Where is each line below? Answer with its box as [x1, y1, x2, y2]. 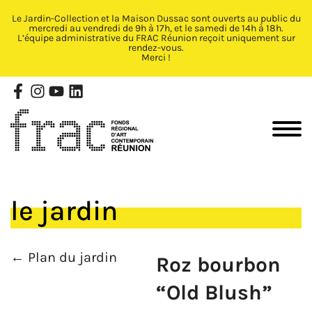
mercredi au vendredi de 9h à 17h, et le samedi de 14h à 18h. [29, 22, 283, 34]
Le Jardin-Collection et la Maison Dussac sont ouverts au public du [11, 13, 301, 24]
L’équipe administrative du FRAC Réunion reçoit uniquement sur [17, 32, 295, 44]
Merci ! [141, 52, 171, 63]
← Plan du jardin [10, 249, 117, 266]
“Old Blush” [156, 280, 272, 306]
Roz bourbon [156, 252, 281, 278]
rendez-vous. [128, 42, 184, 54]
